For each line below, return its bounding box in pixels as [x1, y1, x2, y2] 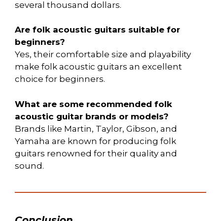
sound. [15, 160, 44, 171]
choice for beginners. [15, 74, 105, 84]
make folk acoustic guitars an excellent [15, 62, 182, 72]
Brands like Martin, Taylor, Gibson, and [15, 123, 177, 134]
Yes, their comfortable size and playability [15, 49, 191, 60]
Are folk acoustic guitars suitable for [15, 25, 180, 35]
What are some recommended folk [15, 99, 172, 109]
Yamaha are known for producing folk [15, 136, 176, 146]
